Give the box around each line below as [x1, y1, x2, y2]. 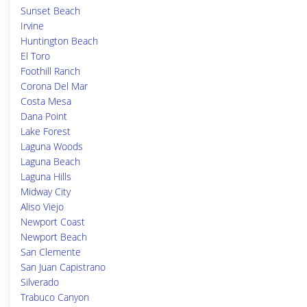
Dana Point [21, 110, 67, 123]
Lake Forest [21, 125, 71, 138]
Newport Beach [21, 230, 87, 243]
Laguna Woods [21, 140, 83, 153]
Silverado [21, 275, 59, 288]
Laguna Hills [21, 170, 71, 183]
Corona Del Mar [21, 79, 88, 93]
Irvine [21, 19, 44, 32]
